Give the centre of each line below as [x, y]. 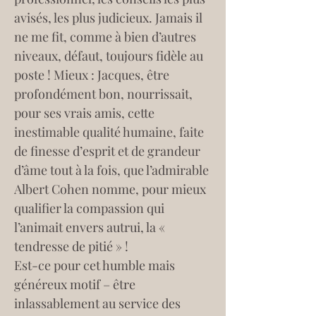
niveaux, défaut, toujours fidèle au [110, 56]
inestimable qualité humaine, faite [110, 132]
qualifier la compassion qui [91, 208]
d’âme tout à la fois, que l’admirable [113, 170]
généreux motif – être [76, 284]
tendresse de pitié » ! [73, 246]
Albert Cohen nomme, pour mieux [111, 189]
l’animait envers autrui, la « [91, 227]
